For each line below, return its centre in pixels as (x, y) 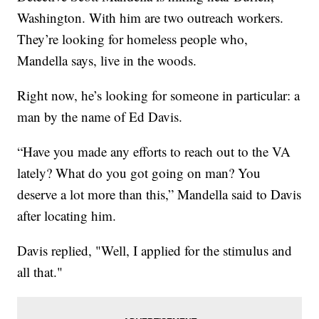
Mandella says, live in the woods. (107, 61)
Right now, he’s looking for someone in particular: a (159, 95)
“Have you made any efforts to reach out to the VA (154, 152)
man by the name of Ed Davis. (100, 117)
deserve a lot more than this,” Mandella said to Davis (159, 194)
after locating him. (67, 216)
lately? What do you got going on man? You (139, 173)
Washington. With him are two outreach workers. (151, 18)
